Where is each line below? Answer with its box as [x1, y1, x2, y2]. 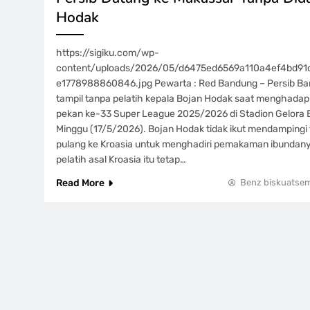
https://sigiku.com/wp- [56, 47, 159, 59]
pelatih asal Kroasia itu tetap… [56, 154, 186, 165]
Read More [56, 177, 104, 189]
